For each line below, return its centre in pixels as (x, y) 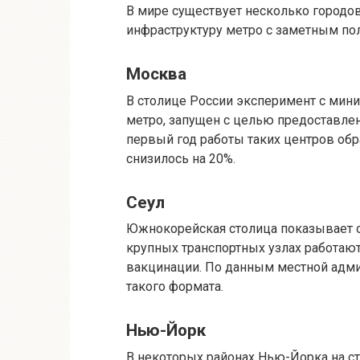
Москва (156, 74)
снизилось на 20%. (181, 158)
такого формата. (175, 287)
